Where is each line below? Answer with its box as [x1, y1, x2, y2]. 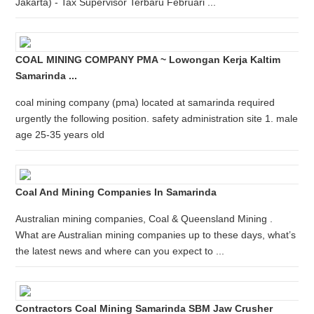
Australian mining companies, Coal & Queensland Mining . [15, 213, 273, 224]
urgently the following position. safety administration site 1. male [15, 113, 299, 124]
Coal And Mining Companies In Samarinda [15, 186, 217, 198]
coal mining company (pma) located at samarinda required [15, 97, 275, 108]
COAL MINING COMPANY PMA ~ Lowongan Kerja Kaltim [15, 54, 281, 65]
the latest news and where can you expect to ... [15, 245, 225, 257]
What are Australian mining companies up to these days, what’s [15, 229, 296, 240]
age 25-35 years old [15, 129, 105, 140]
